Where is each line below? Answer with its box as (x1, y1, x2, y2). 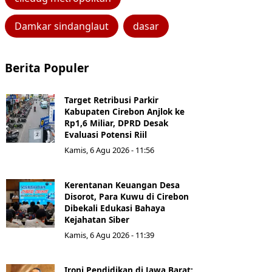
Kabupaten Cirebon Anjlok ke (64, 106, 185, 118)
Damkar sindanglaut (15, 19, 109, 33)
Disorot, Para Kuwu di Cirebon (64, 191, 189, 203)
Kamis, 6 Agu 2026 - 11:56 (64, 144, 154, 156)
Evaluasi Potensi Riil (64, 129, 147, 141)
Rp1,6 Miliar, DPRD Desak (64, 117, 168, 129)
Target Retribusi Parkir (64, 94, 158, 106)
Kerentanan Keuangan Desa (64, 179, 180, 191)
